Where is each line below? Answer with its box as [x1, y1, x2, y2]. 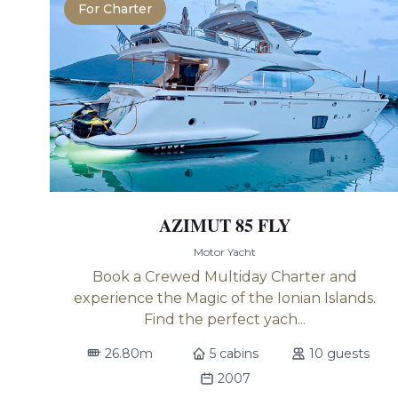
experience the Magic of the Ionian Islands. [74, 290, 377, 306]
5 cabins [209, 346, 259, 362]
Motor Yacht [194, 245, 257, 259]
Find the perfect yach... [144, 311, 306, 328]
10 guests [308, 346, 370, 362]
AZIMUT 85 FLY [159, 212, 291, 238]
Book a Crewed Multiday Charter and [92, 268, 358, 285]
